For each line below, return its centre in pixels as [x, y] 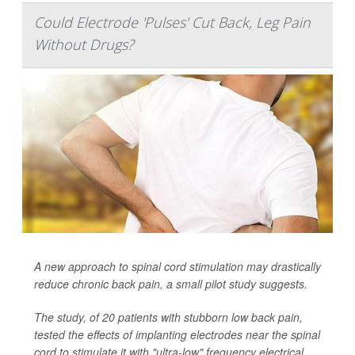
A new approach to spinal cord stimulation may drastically [177, 266]
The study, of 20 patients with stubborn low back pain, [168, 317]
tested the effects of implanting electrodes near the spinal [177, 334]
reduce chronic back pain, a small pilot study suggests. [171, 284]
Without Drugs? [84, 44]
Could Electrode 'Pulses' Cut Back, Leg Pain [172, 22]
